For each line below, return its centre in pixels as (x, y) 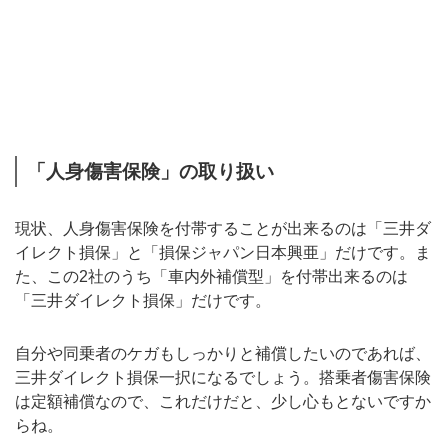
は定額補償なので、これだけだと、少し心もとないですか (223, 401)
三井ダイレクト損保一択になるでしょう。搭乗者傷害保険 (223, 377)
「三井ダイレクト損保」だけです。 (143, 300)
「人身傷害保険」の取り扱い (150, 171)
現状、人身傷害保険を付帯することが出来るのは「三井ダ (223, 228)
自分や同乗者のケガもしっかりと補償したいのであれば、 (223, 353)
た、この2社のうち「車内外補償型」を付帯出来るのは (211, 276)
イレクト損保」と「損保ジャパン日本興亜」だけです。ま (223, 252)
